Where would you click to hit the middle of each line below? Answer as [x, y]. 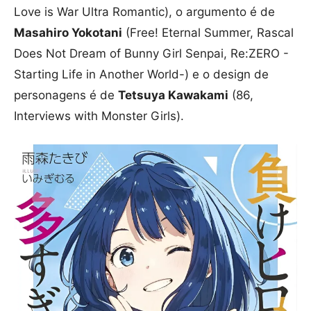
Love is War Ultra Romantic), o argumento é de [144, 11]
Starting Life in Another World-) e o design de [141, 74]
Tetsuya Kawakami [173, 95]
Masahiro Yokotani [68, 32]
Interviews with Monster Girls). [99, 116]
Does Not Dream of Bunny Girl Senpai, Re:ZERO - [151, 53]
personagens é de [66, 95]
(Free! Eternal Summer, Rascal [208, 32]
